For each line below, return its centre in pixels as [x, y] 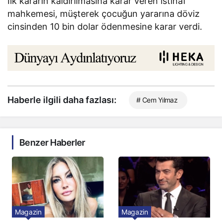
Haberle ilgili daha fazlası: [62, 100]
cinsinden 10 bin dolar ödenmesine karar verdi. [105, 27]
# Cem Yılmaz [157, 100]
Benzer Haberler [52, 142]
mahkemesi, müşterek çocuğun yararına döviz [104, 14]
